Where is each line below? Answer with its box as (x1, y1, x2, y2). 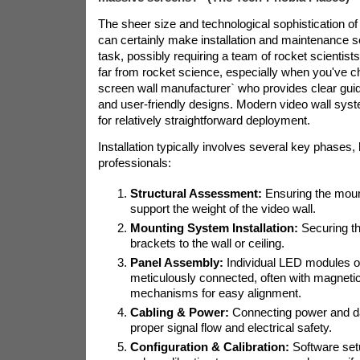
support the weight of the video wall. (129, 202, 316, 215)
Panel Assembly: (129, 256, 223, 269)
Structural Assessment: (129, 186, 262, 200)
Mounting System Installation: (129, 221, 298, 235)
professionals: (97, 156, 171, 170)
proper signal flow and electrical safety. (129, 321, 332, 334)
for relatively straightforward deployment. (97, 113, 310, 127)
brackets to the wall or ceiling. (129, 236, 284, 250)
